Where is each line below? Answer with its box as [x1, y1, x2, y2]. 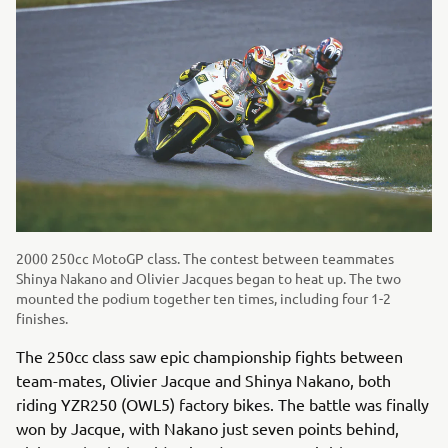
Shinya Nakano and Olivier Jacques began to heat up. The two [16, 268, 401, 287]
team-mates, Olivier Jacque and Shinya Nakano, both [16, 369, 391, 390]
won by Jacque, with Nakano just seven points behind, [16, 417, 399, 438]
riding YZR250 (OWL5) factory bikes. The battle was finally [16, 393, 429, 414]
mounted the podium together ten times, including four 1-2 [16, 288, 391, 307]
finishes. [16, 308, 68, 327]
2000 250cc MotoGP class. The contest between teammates [16, 248, 394, 267]
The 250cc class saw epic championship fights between [16, 345, 403, 366]
